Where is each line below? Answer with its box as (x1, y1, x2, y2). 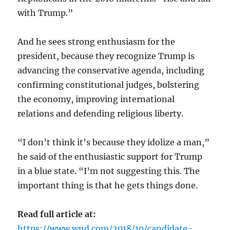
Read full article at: (17, 208, 96, 219)
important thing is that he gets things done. (17, 180, 198, 190)
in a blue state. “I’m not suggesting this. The (17, 165, 200, 176)
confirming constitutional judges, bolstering (17, 79, 200, 90)
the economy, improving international (17, 93, 175, 104)
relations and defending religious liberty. (17, 108, 184, 119)
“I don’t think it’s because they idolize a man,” (17, 137, 210, 147)
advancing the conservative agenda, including (17, 65, 205, 75)
